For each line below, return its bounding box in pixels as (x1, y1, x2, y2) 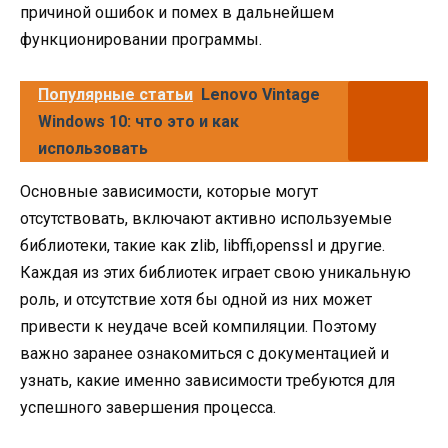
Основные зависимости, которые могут (20, 181, 318, 201)
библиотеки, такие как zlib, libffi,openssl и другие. (20, 235, 385, 255)
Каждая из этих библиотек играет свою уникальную (20, 262, 411, 282)
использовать (38, 138, 148, 158)
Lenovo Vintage (201, 84, 320, 104)
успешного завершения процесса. (20, 397, 276, 417)
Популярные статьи (38, 84, 193, 104)
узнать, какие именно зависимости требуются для (20, 370, 395, 390)
